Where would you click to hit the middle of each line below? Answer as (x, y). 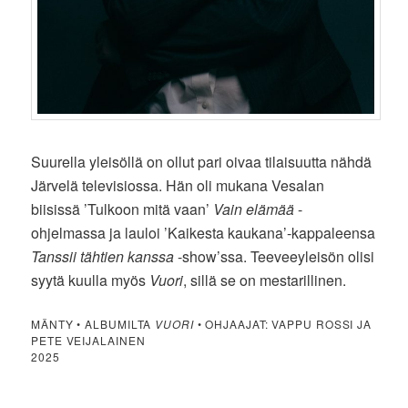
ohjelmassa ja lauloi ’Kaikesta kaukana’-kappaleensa (204, 232)
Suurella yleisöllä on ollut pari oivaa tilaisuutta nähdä (202, 161)
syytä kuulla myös (91, 280)
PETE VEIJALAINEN (88, 340)
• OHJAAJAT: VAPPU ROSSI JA (283, 323)
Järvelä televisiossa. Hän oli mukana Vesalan (178, 185)
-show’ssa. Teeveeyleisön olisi (275, 256)
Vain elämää (254, 209)
